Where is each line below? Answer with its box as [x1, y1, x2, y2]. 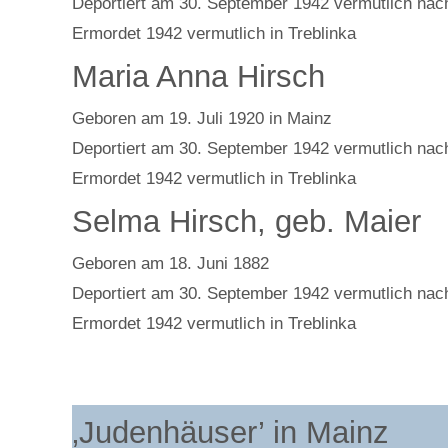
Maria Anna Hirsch [72, 59, 325, 94]
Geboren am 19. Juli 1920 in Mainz [72, 109, 332, 128]
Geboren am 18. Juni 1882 [72, 254, 269, 273]
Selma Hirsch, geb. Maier [72, 204, 421, 239]
